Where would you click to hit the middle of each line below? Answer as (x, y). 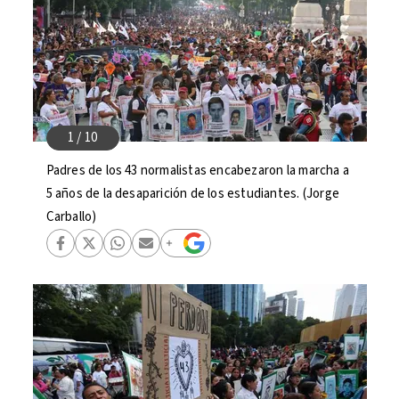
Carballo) (71, 217)
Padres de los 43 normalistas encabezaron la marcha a (197, 171)
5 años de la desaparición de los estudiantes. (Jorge (192, 194)
